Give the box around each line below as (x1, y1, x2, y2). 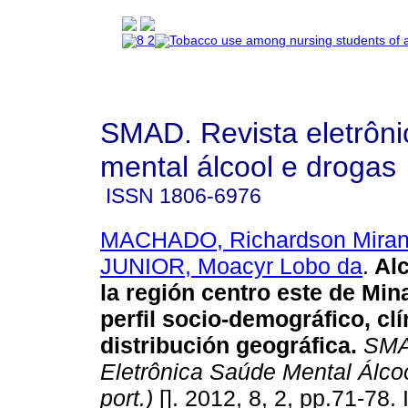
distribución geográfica (100, 331, 351, 358)
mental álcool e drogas (100, 150, 396, 183)
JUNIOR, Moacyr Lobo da (100, 252, 362, 279)
